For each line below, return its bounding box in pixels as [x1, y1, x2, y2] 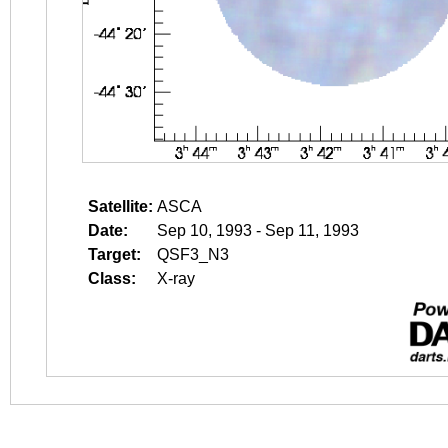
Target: [88, 246, 141, 263]
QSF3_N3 [157, 246, 229, 263]
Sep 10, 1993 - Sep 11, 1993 [157, 222, 359, 239]
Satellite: [88, 198, 153, 215]
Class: [88, 270, 136, 287]
